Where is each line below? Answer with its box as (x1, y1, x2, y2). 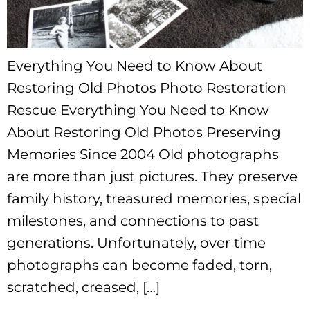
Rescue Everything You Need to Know (7, 101, 269, 118)
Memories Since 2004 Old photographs (7, 145, 279, 163)
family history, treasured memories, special (7, 190, 301, 207)
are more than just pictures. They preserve (7, 167, 298, 185)
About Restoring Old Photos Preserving (7, 123, 281, 140)
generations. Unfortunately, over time (7, 234, 266, 251)
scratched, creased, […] (7, 278, 160, 295)
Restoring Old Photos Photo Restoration (7, 79, 286, 96)
